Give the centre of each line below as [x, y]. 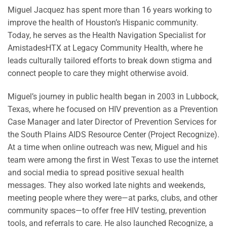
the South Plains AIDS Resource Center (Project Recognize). [113, 134]
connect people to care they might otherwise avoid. [98, 73]
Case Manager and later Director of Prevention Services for [112, 122]
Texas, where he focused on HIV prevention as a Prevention [113, 109]
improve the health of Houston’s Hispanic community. [103, 22]
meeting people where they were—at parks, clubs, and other [112, 198]
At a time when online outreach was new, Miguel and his [107, 147]
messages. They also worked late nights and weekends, [106, 185]
